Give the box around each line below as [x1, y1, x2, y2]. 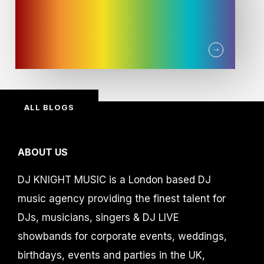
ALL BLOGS [24, 103, 74, 113]
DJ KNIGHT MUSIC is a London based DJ [18, 174, 211, 186]
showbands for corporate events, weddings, [18, 230, 227, 243]
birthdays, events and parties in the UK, [18, 249, 205, 262]
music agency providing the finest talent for [18, 193, 226, 205]
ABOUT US [18, 146, 68, 159]
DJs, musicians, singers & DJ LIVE [18, 212, 179, 224]
